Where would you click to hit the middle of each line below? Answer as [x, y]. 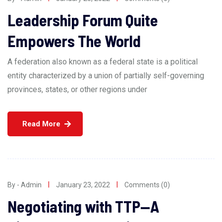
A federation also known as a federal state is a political [103, 62]
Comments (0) [147, 185]
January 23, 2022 [83, 185]
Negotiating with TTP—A [83, 206]
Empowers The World [74, 41]
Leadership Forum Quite [83, 20]
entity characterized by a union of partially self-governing [106, 76]
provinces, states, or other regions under [77, 90]
